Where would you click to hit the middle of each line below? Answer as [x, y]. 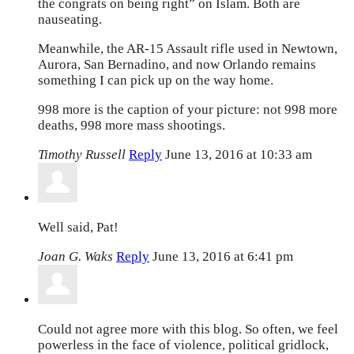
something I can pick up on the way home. [156, 81]
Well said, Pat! [78, 228]
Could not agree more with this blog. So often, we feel [188, 330]
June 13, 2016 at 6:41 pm [223, 257]
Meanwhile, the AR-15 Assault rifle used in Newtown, [188, 49]
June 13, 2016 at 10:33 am [239, 155]
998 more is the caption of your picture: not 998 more [188, 110]
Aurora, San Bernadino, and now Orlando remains [177, 65]
